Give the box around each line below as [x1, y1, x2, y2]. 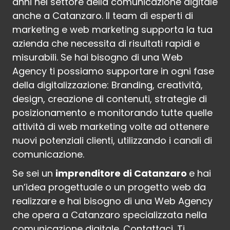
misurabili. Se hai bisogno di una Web [12, 51, 183, 64]
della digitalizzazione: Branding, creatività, [12, 79, 203, 92]
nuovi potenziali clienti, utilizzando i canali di [12, 134, 213, 147]
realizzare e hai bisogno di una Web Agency [12, 195, 213, 208]
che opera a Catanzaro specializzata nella [12, 208, 207, 222]
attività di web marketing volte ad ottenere [12, 120, 209, 133]
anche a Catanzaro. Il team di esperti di [12, 9, 194, 23]
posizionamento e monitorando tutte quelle [12, 106, 213, 120]
